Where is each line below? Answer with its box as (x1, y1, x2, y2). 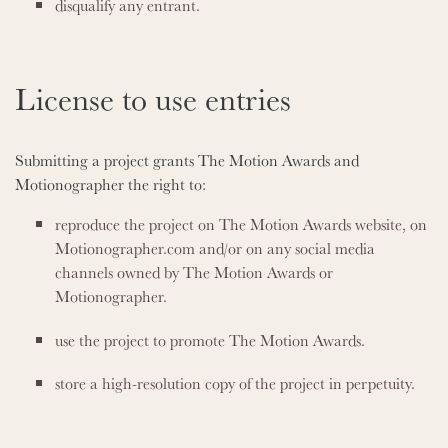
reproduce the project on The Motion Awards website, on (55, 212, 427, 237)
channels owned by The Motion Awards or (55, 260, 333, 285)
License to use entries (15, 75, 291, 122)
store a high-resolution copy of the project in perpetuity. (55, 370, 415, 395)
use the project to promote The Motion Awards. (55, 327, 365, 352)
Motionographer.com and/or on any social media (55, 236, 375, 261)
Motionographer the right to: (15, 172, 206, 197)
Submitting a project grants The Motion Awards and (15, 148, 359, 173)
